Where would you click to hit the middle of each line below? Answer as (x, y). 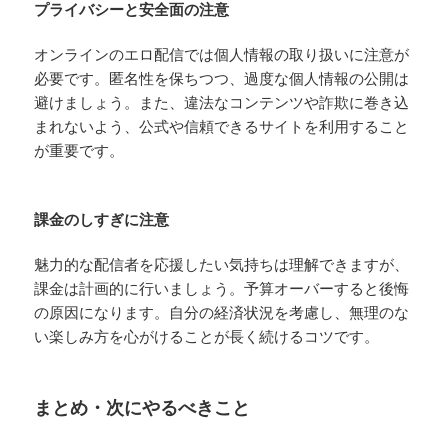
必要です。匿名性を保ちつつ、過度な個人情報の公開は (222, 77)
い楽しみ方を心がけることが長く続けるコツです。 (207, 335)
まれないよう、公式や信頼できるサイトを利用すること (222, 125)
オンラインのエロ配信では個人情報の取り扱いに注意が (222, 53)
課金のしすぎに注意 (102, 218)
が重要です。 (79, 149)
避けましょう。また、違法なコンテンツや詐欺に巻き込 (222, 101)
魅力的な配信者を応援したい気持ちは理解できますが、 (222, 263)
